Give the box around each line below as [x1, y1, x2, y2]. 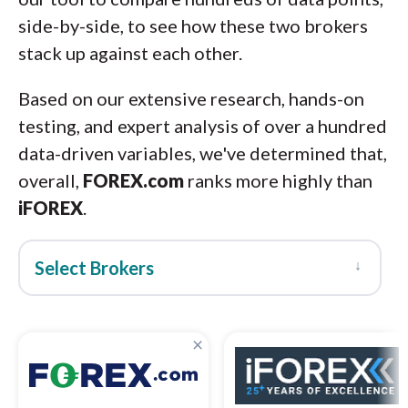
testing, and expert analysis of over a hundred [18, 115, 387, 137]
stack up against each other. [18, 42, 242, 64]
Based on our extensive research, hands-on [18, 87, 364, 109]
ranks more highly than [184, 169, 372, 191]
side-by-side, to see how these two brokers [18, 15, 368, 36]
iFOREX [18, 197, 83, 219]
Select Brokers [35, 257, 154, 279]
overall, [18, 169, 83, 191]
